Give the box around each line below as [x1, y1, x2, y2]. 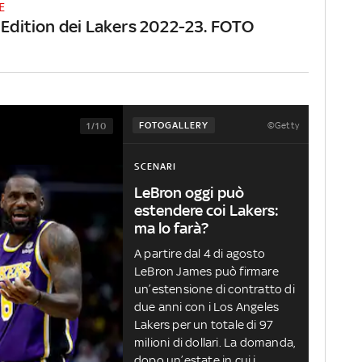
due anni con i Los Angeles [134, 300, 280, 314]
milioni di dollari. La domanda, [134, 335, 296, 350]
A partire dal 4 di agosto [134, 246, 265, 261]
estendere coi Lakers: [134, 201, 279, 220]
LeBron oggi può [134, 183, 244, 202]
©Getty [267, 119, 299, 131]
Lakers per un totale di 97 [134, 318, 274, 332]
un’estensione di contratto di [134, 282, 295, 297]
